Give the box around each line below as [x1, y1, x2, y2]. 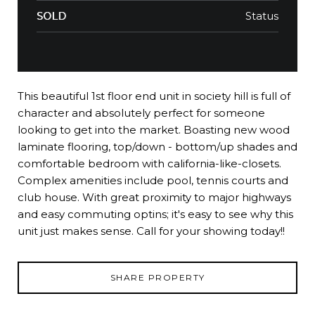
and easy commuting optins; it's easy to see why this [18, 207, 293, 221]
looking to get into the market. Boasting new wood [18, 122, 290, 136]
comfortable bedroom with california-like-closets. [18, 156, 281, 170]
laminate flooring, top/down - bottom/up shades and [18, 139, 297, 153]
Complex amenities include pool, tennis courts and [18, 173, 288, 187]
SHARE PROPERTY [110, 271, 205, 283]
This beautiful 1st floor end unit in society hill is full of [18, 89, 290, 103]
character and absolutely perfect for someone [18, 105, 265, 120]
